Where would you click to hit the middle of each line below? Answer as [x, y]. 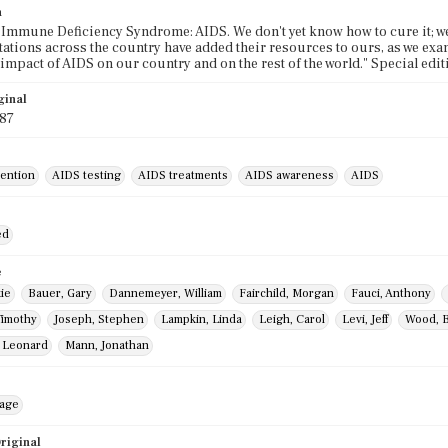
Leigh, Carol [292, 319]
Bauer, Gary [60, 293]
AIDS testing [86, 175]
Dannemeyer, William [165, 293]
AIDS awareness [289, 175]
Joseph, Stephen [99, 319]
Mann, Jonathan [107, 345]
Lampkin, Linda [201, 319]
